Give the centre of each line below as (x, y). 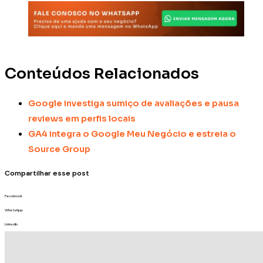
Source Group (59, 149)
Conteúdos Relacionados (102, 74)
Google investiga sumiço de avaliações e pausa (134, 104)
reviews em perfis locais (82, 119)
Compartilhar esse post (47, 173)
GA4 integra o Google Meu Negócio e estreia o (132, 134)
